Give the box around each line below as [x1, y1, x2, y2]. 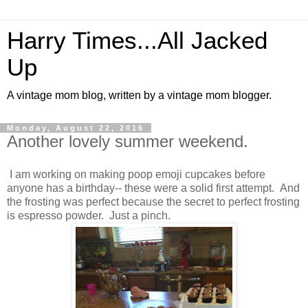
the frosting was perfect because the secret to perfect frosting [7, 195, 300, 208]
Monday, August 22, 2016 [7, 124, 144, 132]
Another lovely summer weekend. [7, 132, 248, 151]
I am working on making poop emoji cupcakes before [7, 168, 265, 180]
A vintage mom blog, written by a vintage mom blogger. [7, 89, 272, 101]
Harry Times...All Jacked [7, 27, 267, 54]
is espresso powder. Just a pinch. [7, 209, 170, 221]
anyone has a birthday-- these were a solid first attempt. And [7, 181, 300, 194]
